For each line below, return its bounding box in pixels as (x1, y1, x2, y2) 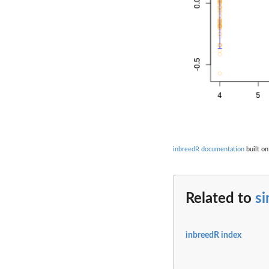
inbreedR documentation (173, 146, 244, 153)
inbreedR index (186, 231, 241, 240)
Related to (186, 191, 255, 206)
